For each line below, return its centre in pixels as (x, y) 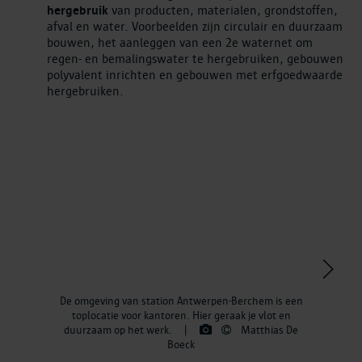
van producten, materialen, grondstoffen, (223, 10)
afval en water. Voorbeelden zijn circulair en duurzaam (195, 26)
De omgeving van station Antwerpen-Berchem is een (181, 300)
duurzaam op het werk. (119, 329)
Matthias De (269, 329)
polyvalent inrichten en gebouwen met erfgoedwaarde (195, 75)
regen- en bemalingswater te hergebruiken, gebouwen (195, 59)
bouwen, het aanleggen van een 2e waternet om (180, 42)
